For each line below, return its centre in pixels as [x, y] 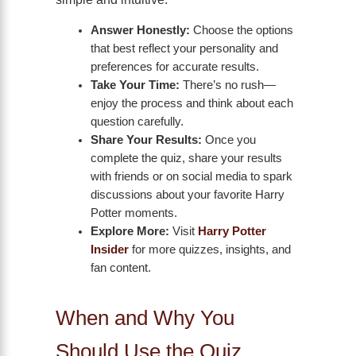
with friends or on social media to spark [191, 177]
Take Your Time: [135, 85]
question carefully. [137, 122]
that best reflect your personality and [184, 49]
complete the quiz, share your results [186, 159]
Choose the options [241, 31]
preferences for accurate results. [174, 67]
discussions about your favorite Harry [187, 195]
